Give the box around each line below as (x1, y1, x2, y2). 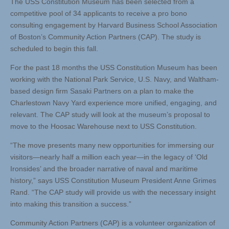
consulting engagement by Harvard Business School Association (10, 21, 217, 30)
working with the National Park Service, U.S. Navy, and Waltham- (10, 75, 219, 84)
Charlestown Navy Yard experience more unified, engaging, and (10, 99, 217, 107)
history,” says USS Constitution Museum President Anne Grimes (10, 176, 216, 185)
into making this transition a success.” (10, 200, 131, 209)
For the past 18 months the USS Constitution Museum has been (10, 63, 217, 72)
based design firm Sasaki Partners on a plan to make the (10, 87, 194, 96)
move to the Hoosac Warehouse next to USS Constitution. (10, 122, 197, 131)
